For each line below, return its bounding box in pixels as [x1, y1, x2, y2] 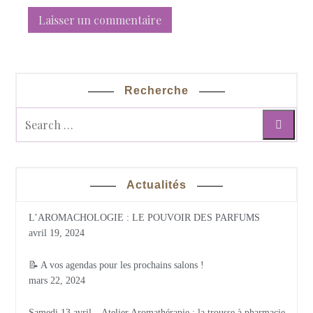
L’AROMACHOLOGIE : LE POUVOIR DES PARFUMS [29, 212, 261, 224]
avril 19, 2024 [29, 228, 85, 239]
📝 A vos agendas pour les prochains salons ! [29, 260, 205, 271]
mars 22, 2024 [29, 275, 86, 286]
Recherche [124, 84, 189, 96]
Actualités [126, 179, 187, 191]
